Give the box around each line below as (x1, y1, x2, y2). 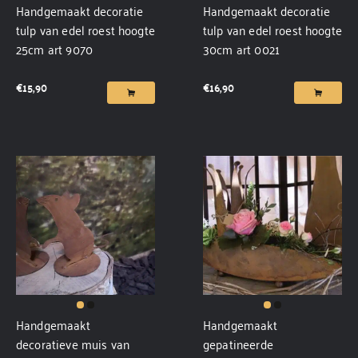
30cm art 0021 (203, 38, 280, 60)
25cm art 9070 (16, 38, 93, 60)
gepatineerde (203, 332, 273, 355)
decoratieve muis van (16, 332, 130, 355)
